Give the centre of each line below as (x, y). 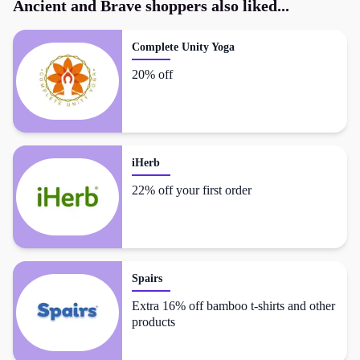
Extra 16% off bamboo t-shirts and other (233, 305)
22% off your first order (192, 190)
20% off (152, 74)
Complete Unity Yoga (183, 47)
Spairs (147, 278)
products (153, 321)
